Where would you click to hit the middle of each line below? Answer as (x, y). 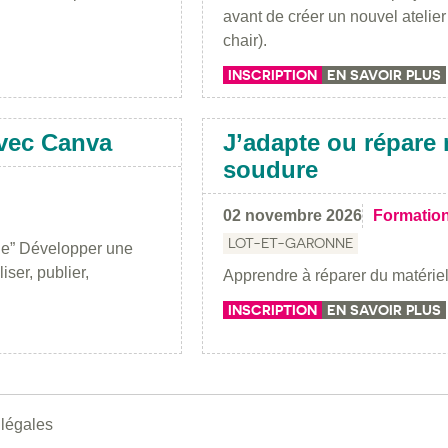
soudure (270, 169)
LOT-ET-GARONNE (290, 242)
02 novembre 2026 (292, 215)
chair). (245, 40)
